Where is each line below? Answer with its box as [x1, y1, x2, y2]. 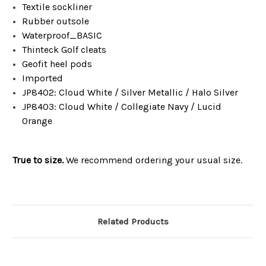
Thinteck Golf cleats [22, 44, 107, 56]
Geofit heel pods [22, 58, 93, 70]
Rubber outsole [22, 15, 90, 27]
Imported [22, 72, 64, 84]
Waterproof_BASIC [22, 30, 103, 42]
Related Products [97, 216, 169, 227]
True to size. [12, 154, 64, 166]
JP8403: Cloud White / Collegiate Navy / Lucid [22, 101, 222, 113]
